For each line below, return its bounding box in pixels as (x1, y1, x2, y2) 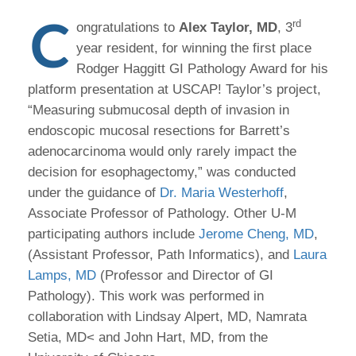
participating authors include (28, 226, 199, 242)
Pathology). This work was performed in (28, 288, 264, 304)
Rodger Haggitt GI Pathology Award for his (76, 61, 328, 76)
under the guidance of (28, 185, 160, 200)
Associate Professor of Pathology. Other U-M (28, 206, 296, 221)
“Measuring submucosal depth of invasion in (28, 103, 289, 118)
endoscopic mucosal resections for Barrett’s (28, 123, 290, 138)
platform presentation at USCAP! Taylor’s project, (28, 82, 321, 97)
